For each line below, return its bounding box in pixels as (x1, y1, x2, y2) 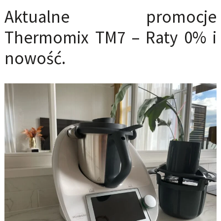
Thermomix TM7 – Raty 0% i (4, 27, 217, 49)
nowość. (4, 47, 66, 70)
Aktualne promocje (4, 6, 217, 28)
